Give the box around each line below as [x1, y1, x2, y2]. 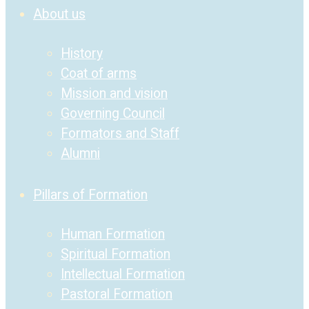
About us [33, 6, 86, 22]
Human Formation [61, 226, 165, 243]
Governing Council [61, 106, 165, 122]
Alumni [61, 146, 100, 162]
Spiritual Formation [61, 246, 170, 263]
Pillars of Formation [33, 187, 148, 203]
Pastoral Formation [61, 286, 172, 303]
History [61, 46, 103, 62]
